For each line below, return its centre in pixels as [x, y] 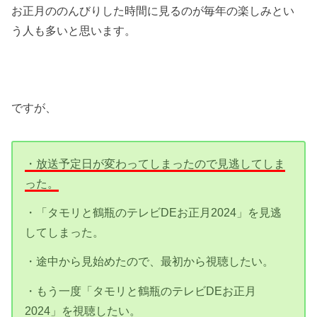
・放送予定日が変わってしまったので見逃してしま [155, 163]
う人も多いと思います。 [74, 30]
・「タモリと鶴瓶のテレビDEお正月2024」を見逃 [154, 213]
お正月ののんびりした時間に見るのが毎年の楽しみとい [153, 10]
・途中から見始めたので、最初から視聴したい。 [150, 261]
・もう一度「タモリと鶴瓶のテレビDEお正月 [141, 290]
